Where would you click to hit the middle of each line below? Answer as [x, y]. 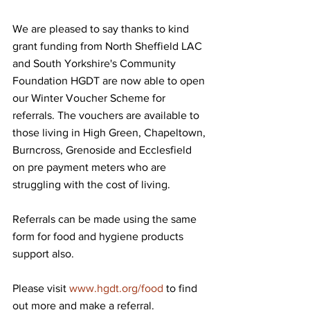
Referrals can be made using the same [106, 219]
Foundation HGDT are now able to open [110, 81]
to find [182, 288]
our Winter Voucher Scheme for [90, 98]
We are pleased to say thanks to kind [102, 29]
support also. [43, 254]
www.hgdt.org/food [116, 288]
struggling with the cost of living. [91, 184]
